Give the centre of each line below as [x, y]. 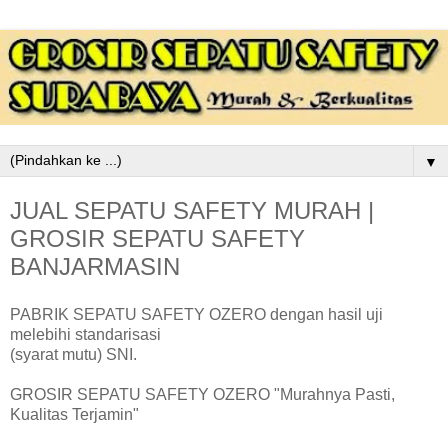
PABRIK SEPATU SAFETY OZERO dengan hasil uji [196, 314]
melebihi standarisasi [87, 334]
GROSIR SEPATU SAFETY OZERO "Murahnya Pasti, [202, 394]
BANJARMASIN [95, 267]
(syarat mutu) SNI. [73, 354]
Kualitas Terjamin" [74, 414]
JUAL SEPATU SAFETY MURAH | [192, 211]
